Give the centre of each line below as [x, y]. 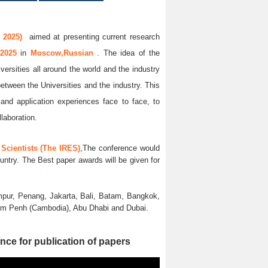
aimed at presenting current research [91, 37]
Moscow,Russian [64, 53]
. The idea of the [129, 53]
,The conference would [120, 148]
